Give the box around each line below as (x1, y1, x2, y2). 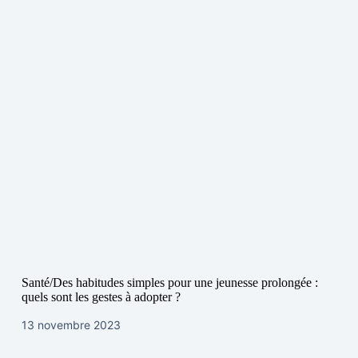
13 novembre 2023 (21, 318, 121, 332)
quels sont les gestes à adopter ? (21, 289, 181, 304)
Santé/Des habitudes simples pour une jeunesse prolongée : (21, 275, 318, 289)
